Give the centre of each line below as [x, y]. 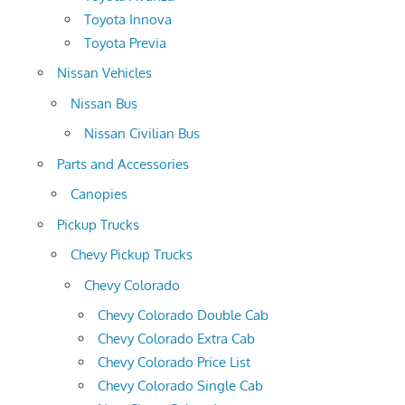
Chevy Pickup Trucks [132, 255]
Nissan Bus [104, 103]
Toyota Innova [128, 19]
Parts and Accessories [123, 164]
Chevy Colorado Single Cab [180, 386]
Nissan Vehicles [104, 73]
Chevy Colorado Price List [174, 363]
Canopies [99, 194]
